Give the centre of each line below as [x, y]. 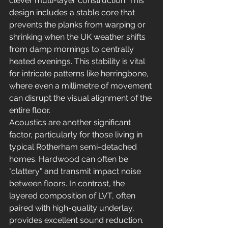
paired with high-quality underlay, [73, 208]
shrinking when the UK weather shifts [78, 37]
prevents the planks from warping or [78, 25]
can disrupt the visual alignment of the [81, 98]
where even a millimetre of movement [81, 86]
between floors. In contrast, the [68, 183]
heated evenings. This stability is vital [78, 61]
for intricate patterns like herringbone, [80, 74]
